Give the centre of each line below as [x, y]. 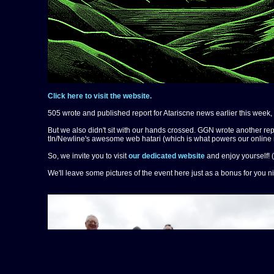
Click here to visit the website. [99, 96]
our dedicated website [166, 156]
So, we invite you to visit [88, 156]
